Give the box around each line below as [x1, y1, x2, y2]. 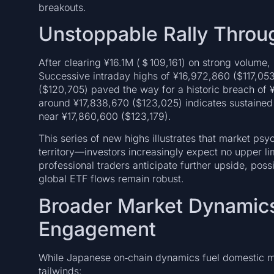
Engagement [38, 217, 156, 241]
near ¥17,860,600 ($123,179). [38, 109, 171, 122]
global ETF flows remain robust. [38, 172, 184, 185]
